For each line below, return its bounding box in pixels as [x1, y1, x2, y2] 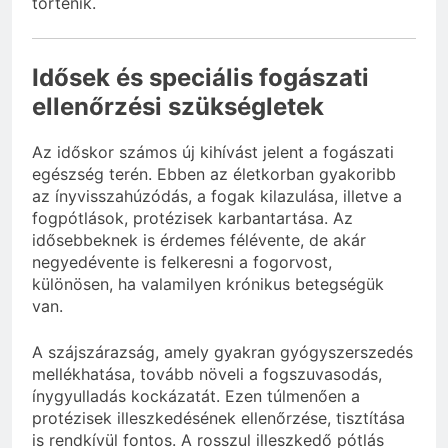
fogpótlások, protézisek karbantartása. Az [32, 208, 353, 229]
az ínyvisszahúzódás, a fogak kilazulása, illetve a [32, 186, 402, 207]
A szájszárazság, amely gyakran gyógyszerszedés [32, 342, 413, 363]
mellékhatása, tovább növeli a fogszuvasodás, [32, 364, 382, 385]
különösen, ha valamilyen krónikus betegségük [32, 274, 384, 295]
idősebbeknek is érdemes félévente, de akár [32, 230, 366, 251]
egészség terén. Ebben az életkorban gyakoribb [32, 164, 396, 185]
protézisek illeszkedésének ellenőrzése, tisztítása [32, 408, 405, 429]
